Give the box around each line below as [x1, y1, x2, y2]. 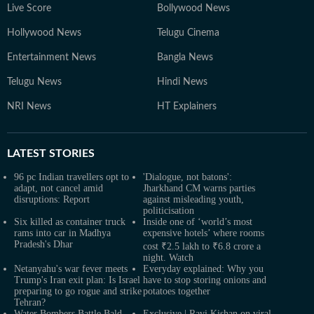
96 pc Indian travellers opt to [14, 172, 129, 182]
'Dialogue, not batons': [143, 172, 232, 182]
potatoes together [143, 286, 210, 296]
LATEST [7, 148, 46, 159]
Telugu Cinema [157, 28, 219, 38]
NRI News [7, 102, 51, 111]
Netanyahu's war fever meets [14, 264, 128, 274]
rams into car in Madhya [14, 228, 111, 238]
